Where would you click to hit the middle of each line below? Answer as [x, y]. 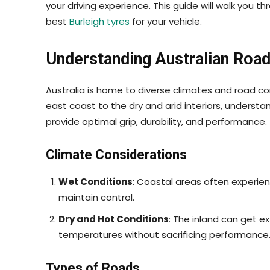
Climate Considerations [116, 154]
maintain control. [96, 197]
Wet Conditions [96, 181]
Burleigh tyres [99, 21]
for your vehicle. [166, 21]
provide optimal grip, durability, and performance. [156, 121]
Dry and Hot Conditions [114, 219]
